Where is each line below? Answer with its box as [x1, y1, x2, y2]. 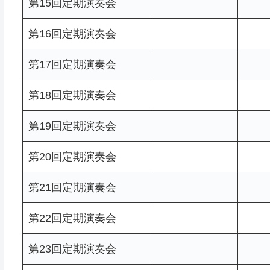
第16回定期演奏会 [28, 27, 116, 40]
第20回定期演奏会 [28, 150, 116, 163]
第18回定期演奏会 [28, 89, 116, 101]
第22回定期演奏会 [28, 212, 116, 224]
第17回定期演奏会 [28, 58, 116, 71]
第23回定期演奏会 [28, 242, 116, 255]
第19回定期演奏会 [28, 119, 116, 132]
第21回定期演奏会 [28, 181, 116, 193]
